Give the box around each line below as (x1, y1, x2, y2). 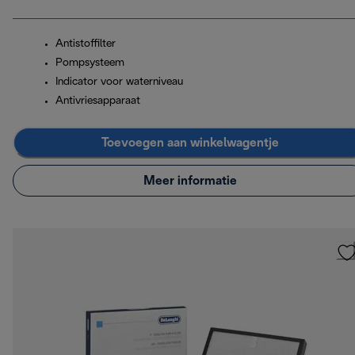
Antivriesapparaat (55, 96, 140, 107)
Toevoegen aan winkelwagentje (101, 136, 279, 149)
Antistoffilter (55, 39, 116, 50)
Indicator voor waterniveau (55, 77, 183, 88)
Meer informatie (143, 174, 237, 187)
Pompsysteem (55, 58, 124, 69)
